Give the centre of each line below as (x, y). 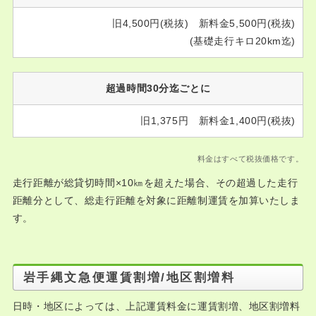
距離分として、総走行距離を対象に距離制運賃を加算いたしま (156, 200)
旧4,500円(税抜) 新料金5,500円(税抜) (204, 23)
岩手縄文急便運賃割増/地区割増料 (129, 278)
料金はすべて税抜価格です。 (250, 159)
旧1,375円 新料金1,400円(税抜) (218, 121)
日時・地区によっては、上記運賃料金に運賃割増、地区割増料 (156, 306)
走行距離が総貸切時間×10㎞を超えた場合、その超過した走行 (155, 183)
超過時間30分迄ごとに (158, 88)
